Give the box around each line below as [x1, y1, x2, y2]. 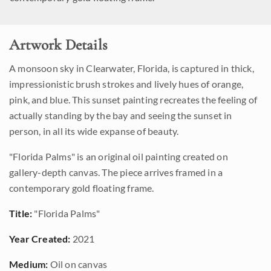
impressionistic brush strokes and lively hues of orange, [9, 78, 244, 90]
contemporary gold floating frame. [9, 182, 154, 194]
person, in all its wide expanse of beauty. [9, 125, 179, 137]
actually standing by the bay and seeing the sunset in [9, 109, 232, 121]
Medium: [9, 258, 48, 270]
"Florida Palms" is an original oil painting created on [9, 151, 228, 162]
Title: [9, 207, 33, 219]
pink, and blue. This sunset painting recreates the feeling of [9, 94, 258, 105]
